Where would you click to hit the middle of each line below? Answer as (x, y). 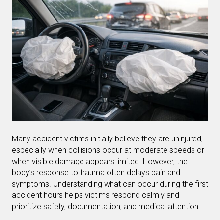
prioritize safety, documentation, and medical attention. (106, 206)
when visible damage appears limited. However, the (100, 161)
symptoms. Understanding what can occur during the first (110, 184)
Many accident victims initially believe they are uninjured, (107, 138)
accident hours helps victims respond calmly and (96, 195)
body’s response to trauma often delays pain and (96, 172)
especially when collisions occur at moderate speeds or (108, 150)
